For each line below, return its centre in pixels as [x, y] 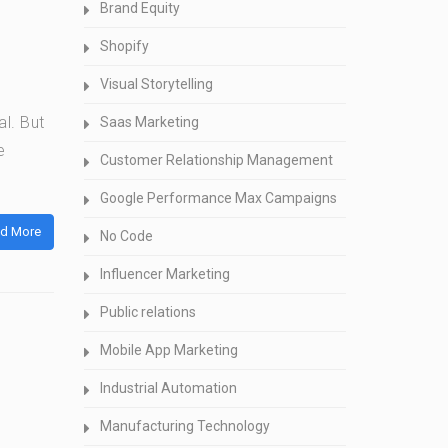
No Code [126, 236]
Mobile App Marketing [168, 350]
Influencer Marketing [164, 274]
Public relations [147, 312]
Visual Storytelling [156, 84]
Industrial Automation [168, 388]
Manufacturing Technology [184, 426]
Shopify [124, 46]
